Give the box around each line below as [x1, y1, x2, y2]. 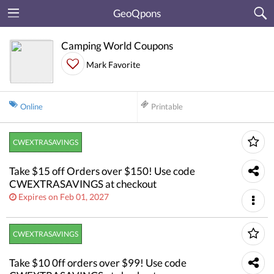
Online [20, 102, 43, 111]
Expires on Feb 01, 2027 [18, 191, 109, 202]
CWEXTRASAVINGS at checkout [9, 177, 157, 190]
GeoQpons [113, 7, 161, 20]
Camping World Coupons [61, 39, 173, 52]
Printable [150, 102, 183, 111]
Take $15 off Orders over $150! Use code [9, 165, 195, 177]
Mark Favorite [86, 59, 140, 70]
